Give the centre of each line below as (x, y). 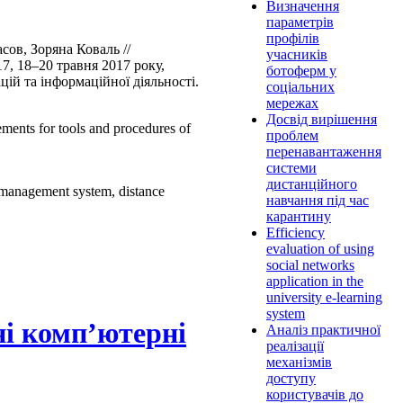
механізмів (299, 363)
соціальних (300, 87)
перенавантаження (324, 152)
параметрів (300, 22)
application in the (315, 282)
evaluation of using (320, 249)
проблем (292, 136)
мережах (292, 103)
